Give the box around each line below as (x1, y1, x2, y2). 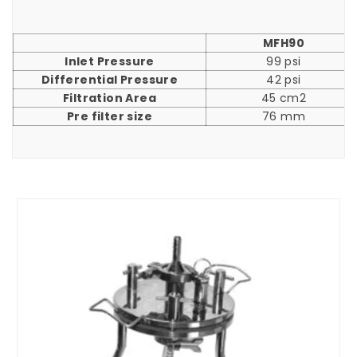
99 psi (266, 53, 301, 69)
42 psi (266, 71, 301, 88)
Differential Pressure (41, 71, 178, 88)
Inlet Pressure (65, 53, 155, 69)
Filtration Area (63, 89, 156, 106)
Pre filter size (67, 108, 152, 124)
